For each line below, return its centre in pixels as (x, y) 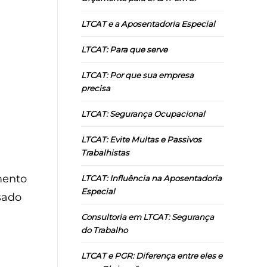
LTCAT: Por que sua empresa (137, 75)
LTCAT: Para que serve (124, 49)
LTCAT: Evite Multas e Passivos (141, 139)
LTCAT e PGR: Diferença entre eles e (152, 255)
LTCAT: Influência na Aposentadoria (151, 178)
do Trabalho (104, 230)
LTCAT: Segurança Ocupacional (143, 114)
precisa (96, 88)
